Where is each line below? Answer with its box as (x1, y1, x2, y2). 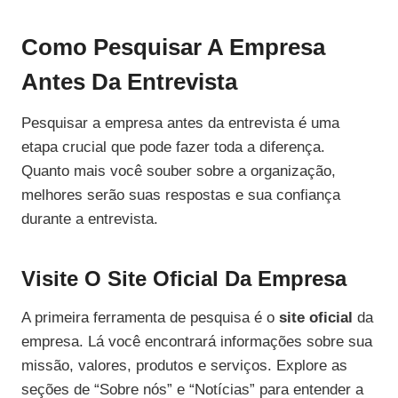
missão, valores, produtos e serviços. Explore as (21, 357, 347, 375)
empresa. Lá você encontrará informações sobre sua (21, 333, 372, 351)
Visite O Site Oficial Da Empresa (21, 267, 346, 291)
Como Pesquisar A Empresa (21, 34, 325, 61)
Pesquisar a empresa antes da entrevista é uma (21, 115, 339, 132)
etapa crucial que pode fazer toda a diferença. (21, 139, 325, 156)
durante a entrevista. (21, 211, 158, 228)
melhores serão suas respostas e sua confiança (21, 187, 340, 204)
